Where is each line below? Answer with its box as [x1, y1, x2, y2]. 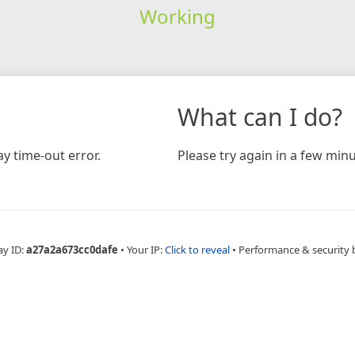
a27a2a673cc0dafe [26, 242, 118, 257]
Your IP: [127, 242, 165, 257]
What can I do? [177, 100, 342, 133]
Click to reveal [165, 242, 230, 257]
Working [139, 2, 216, 29]
